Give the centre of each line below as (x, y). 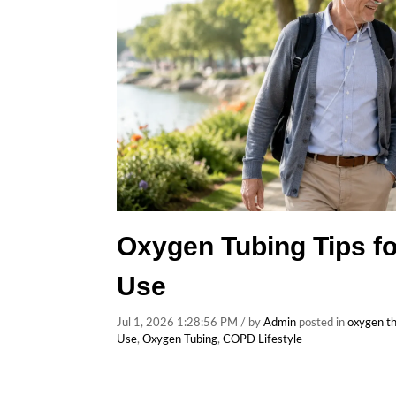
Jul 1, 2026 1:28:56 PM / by (190, 323)
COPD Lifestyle (263, 340)
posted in (322, 323)
